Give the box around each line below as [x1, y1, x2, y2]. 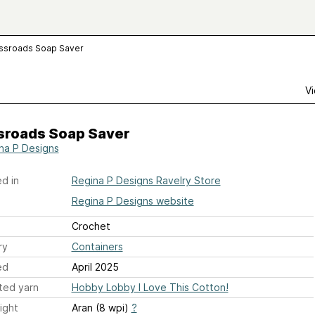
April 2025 [71, 261, 119, 273]
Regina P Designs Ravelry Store [71, 174, 221, 186]
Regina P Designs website [71, 195, 194, 207]
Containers [71, 240, 123, 252]
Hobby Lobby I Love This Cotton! [71, 281, 229, 293]
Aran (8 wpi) [71, 302, 131, 314]
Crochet [71, 220, 110, 232]
